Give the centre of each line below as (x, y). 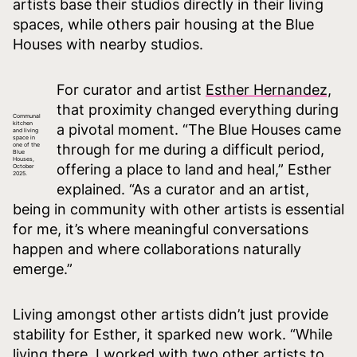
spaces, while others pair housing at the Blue (163, 24)
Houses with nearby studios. (108, 44)
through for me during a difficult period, (190, 149)
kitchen (23, 123)
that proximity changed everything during (198, 109)
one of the (26, 144)
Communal (27, 116)
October (24, 166)
